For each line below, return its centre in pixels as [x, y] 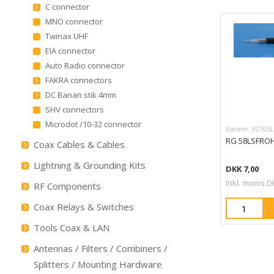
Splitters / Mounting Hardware [98, 264]
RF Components [67, 186]
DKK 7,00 [242, 169]
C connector [67, 7]
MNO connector [74, 21]
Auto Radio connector [85, 65]
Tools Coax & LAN [71, 228]
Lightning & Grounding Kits [89, 165]
